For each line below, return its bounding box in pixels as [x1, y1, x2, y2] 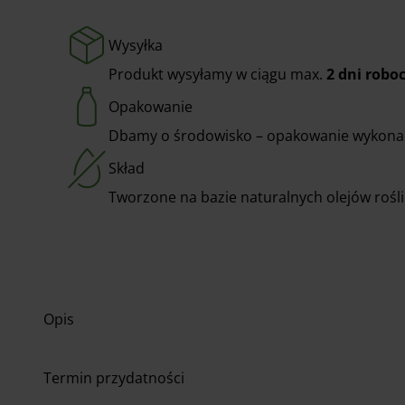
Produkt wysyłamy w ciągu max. [108, 63, 326, 84]
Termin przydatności [43, 368, 184, 388]
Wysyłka [108, 34, 163, 55]
